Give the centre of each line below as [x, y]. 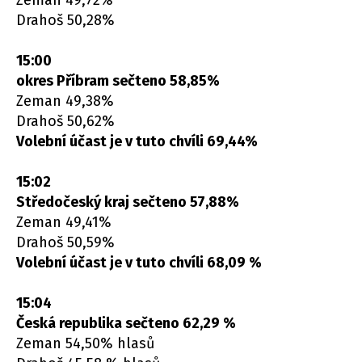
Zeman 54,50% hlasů [85, 344]
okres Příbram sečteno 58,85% [118, 81]
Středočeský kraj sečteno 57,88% [128, 202]
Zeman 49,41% [64, 223]
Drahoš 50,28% [65, 21]
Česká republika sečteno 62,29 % [126, 324]
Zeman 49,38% [65, 101]
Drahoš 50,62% [65, 122]
